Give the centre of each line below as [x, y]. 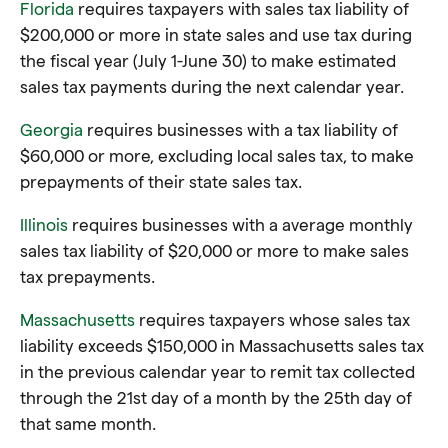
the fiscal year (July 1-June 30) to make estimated [208, 60]
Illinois [44, 224]
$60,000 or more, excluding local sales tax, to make [217, 155]
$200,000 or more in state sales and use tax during [216, 34]
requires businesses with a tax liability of [240, 129]
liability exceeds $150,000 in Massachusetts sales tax [222, 345]
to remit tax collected [330, 371]
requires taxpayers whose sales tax [274, 319]
